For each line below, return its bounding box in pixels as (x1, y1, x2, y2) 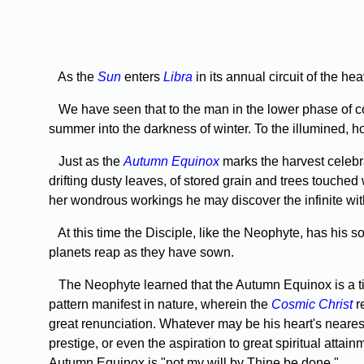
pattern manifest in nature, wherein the (49, 297, 271, 312)
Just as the (49, 154, 123, 169)
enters (121, 70, 163, 84)
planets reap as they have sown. (49, 245, 234, 260)
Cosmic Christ (271, 297, 353, 312)
